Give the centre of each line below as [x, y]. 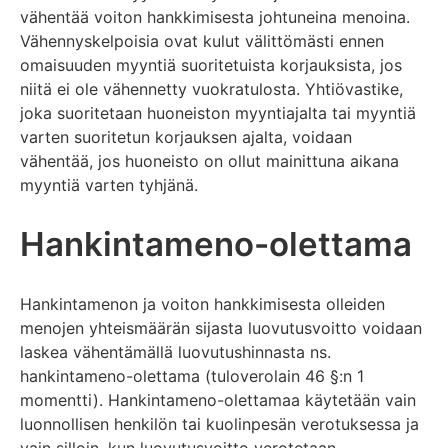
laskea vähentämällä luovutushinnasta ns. [175, 352]
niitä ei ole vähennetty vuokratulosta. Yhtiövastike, [211, 88]
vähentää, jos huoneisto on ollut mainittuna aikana [209, 160]
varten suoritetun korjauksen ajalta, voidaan [186, 136]
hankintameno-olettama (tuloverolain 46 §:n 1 [192, 376]
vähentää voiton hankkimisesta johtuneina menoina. [215, 16]
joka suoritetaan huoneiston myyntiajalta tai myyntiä [218, 112]
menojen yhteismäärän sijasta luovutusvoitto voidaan [221, 328]
